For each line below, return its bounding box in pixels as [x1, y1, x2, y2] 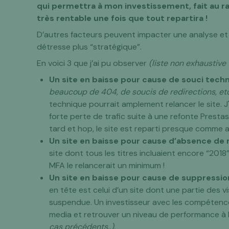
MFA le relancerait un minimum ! [49, 160, 165, 171]
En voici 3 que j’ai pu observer [37, 58, 149, 68]
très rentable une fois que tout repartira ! [37, 13, 208, 24]
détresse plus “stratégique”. [37, 41, 142, 52]
